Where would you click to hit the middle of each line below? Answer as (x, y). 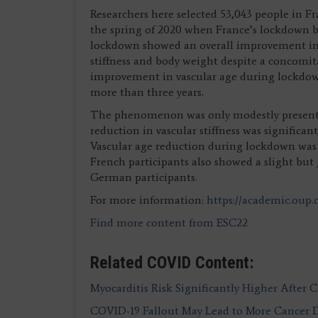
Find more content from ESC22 (169, 223)
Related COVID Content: (183, 263)
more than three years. (151, 92)
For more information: (148, 200)
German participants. (147, 177)
